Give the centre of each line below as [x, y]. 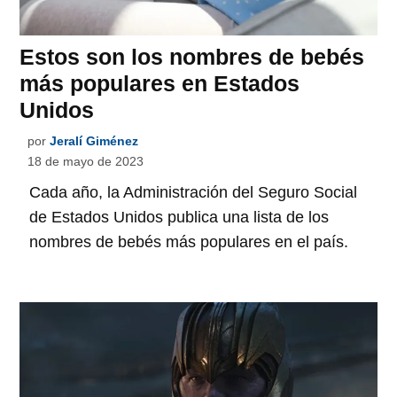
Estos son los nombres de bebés [192, 57]
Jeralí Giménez [94, 141]
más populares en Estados [160, 84]
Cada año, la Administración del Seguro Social [194, 193]
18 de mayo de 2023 [86, 162]
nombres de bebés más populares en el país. [189, 242]
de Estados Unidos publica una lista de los [179, 218]
